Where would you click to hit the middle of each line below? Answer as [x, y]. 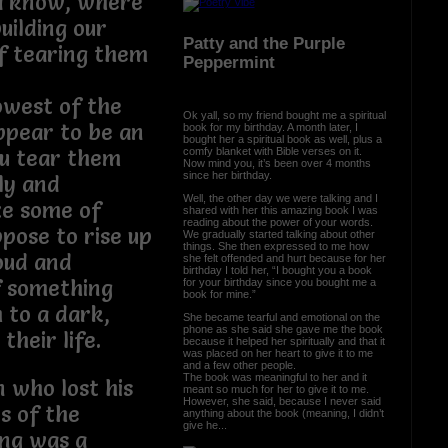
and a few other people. [242, 364]
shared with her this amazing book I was [280, 209]
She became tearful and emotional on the [281, 316]
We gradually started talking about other [278, 233]
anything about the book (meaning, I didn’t [283, 412]
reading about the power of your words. [277, 221]
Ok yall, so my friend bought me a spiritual [284, 114]
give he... [204, 424]
